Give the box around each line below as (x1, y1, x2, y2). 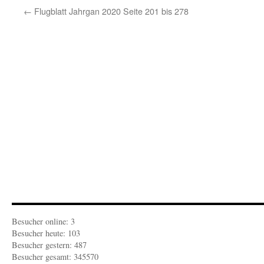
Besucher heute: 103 (12, 227, 80, 239)
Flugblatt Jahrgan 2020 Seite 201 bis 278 (32, 5, 189, 17)
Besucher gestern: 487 (12, 239, 87, 250)
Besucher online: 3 (12, 216, 75, 227)
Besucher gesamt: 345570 (12, 251, 98, 262)
